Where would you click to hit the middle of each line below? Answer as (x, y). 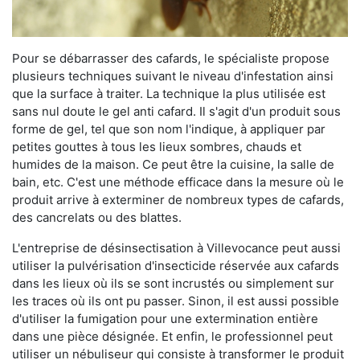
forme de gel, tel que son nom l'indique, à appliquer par (169, 129)
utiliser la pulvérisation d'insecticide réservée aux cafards (176, 266)
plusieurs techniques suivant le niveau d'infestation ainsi (173, 76)
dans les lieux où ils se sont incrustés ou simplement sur (173, 284)
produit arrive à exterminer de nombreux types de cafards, (178, 200)
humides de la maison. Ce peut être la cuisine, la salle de (173, 165)
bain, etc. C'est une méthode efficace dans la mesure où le (178, 182)
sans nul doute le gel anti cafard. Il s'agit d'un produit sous (176, 112)
